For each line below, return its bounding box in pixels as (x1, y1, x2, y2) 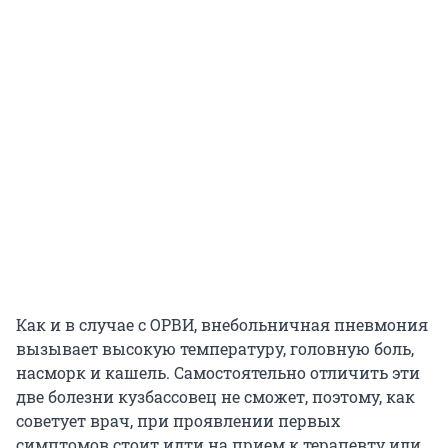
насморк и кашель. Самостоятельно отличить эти (16, 362, 420, 384)
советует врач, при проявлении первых (16, 410, 340, 432)
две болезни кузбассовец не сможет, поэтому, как (16, 386, 415, 408)
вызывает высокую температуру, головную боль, (16, 338, 414, 360)
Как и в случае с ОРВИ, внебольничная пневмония (16, 314, 428, 336)
